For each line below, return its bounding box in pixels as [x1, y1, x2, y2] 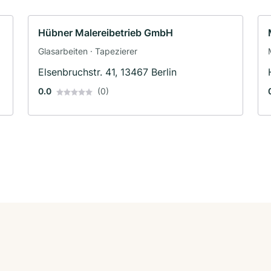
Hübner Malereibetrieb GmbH [38, 26, 173, 39]
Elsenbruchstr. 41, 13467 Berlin [38, 65, 177, 78]
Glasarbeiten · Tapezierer [38, 45, 137, 56]
